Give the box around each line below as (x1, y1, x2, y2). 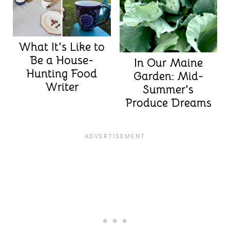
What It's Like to (18, 40, 105, 54)
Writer (45, 80, 79, 94)
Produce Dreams (125, 95, 212, 110)
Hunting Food (26, 66, 98, 81)
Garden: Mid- (133, 69, 203, 83)
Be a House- (30, 53, 94, 67)
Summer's (143, 82, 194, 97)
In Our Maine (133, 55, 203, 70)
